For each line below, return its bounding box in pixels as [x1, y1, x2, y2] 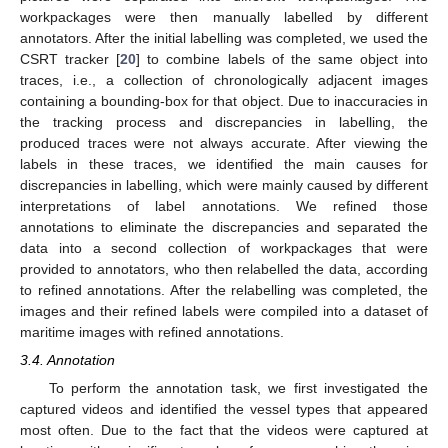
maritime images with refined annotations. [20, 323, 284, 340]
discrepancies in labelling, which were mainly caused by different [20, 176, 428, 193]
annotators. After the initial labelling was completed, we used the [20, 29, 428, 46]
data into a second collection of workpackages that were [20, 239, 428, 256]
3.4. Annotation [20, 351, 115, 368]
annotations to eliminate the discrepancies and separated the [20, 218, 428, 235]
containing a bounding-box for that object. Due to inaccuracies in [20, 92, 428, 109]
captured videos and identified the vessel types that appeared [20, 400, 428, 417]
